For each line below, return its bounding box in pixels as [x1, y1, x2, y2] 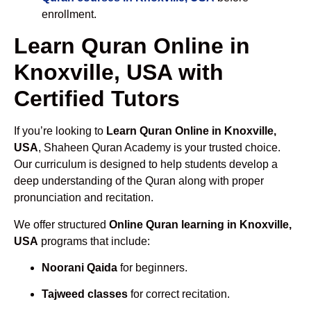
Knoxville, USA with [14, 60, 224, 85]
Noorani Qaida [42, 261, 117, 274]
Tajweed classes [42, 288, 128, 301]
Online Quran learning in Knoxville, [109, 218, 292, 230]
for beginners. [117, 261, 187, 274]
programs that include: [38, 235, 150, 247]
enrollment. [42, 8, 96, 20]
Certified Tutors [14, 86, 180, 112]
